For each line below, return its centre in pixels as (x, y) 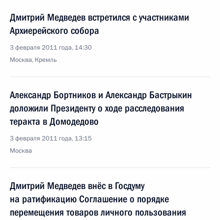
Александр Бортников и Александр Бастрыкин (101, 95)
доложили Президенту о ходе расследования (97, 108)
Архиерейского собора (55, 30)
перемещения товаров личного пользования (98, 212)
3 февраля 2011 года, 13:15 (51, 138)
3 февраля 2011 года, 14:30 (51, 48)
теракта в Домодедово (54, 121)
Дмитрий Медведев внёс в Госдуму (77, 186)
